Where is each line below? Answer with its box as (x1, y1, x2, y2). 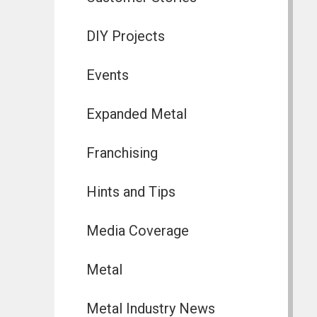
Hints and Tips (86, 183, 175, 201)
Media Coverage (86, 222, 189, 240)
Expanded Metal (86, 105, 187, 123)
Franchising (86, 144, 158, 162)
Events (86, 67, 129, 84)
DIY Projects (86, 28, 165, 45)
